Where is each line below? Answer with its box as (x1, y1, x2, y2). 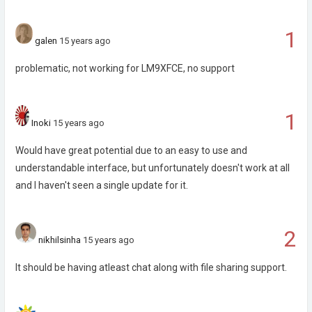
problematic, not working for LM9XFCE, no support (15, 63, 235, 74)
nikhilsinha (38, 235, 81, 245)
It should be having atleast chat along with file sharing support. (15, 262, 287, 273)
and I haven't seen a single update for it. (15, 180, 188, 191)
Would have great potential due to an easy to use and (15, 145, 247, 156)
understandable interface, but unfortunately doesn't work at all (15, 162, 290, 173)
